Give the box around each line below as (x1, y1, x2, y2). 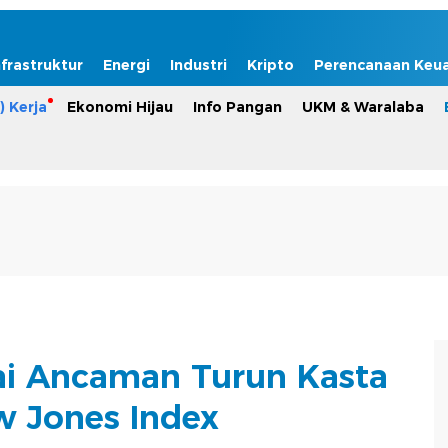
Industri (170, 56, 227, 74)
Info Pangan (193, 98, 282, 116)
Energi (103, 56, 150, 74)
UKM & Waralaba (302, 98, 424, 116)
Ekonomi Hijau (67, 98, 173, 116)
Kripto (247, 56, 294, 74)
